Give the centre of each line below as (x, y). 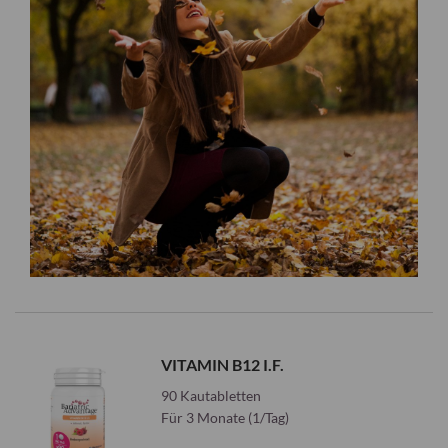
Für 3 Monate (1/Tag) (225, 418)
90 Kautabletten (211, 396)
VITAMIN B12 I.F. (223, 365)
